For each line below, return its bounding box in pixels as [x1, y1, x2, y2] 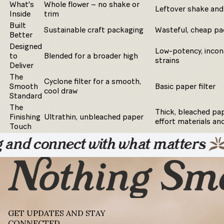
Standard [9, 92, 42, 100]
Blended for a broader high [44, 52, 138, 60]
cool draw [44, 87, 77, 95]
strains [155, 56, 179, 65]
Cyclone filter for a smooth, [44, 77, 141, 86]
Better [9, 31, 32, 39]
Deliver [9, 61, 33, 70]
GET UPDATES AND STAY [8, 208, 105, 218]
